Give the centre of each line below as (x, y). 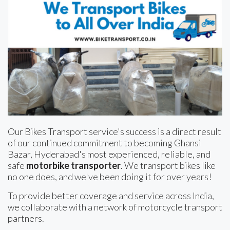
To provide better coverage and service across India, (111, 196)
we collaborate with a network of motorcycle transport (115, 207)
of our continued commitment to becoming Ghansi (104, 143)
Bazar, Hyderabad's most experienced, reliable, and (109, 154)
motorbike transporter (73, 166)
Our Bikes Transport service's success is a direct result (114, 132)
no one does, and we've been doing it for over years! (110, 177)
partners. (26, 218)
